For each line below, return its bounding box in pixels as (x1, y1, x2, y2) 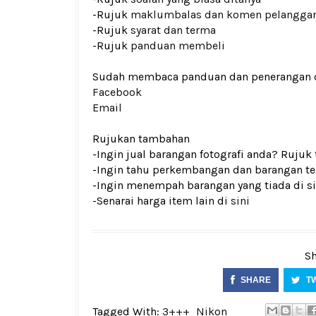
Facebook (92, 85, 142, 99)
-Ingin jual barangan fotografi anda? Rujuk (92, 147, 315, 161)
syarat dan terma (130, 23, 216, 37)
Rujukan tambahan (92, 132, 190, 145)
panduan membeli (130, 39, 225, 52)
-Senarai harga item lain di (92, 194, 231, 207)
